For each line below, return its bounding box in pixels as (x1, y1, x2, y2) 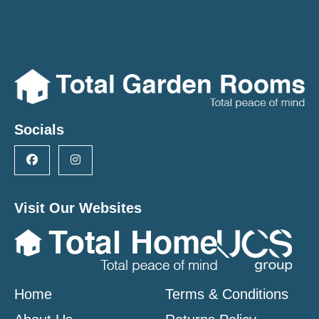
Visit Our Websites (14, 200, 142, 216)
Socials (14, 122, 64, 138)
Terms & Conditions (165, 286, 288, 303)
